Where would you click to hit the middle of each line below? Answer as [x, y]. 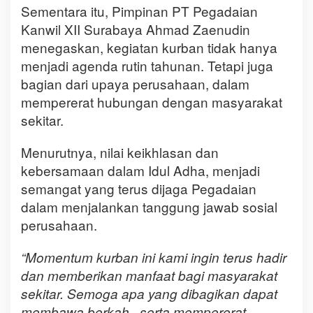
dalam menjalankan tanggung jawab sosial [149, 207]
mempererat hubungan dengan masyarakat [152, 102]
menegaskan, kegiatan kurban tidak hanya [149, 48]
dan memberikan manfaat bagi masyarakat [149, 276]
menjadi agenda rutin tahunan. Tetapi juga [147, 66]
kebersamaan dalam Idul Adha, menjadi [140, 170]
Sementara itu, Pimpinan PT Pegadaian [139, 11]
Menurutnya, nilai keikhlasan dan [120, 152]
